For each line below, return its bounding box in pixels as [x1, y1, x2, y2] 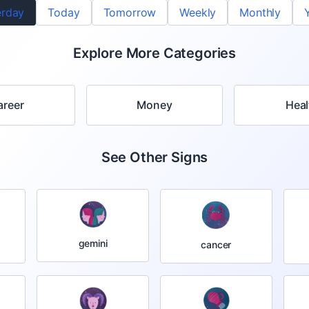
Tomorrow [103, 6, 157, 19]
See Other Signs [101, 149, 208, 166]
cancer [201, 239, 232, 251]
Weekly [179, 6, 217, 19]
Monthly [239, 6, 281, 19]
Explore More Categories [72, 45, 237, 61]
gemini [78, 237, 108, 250]
